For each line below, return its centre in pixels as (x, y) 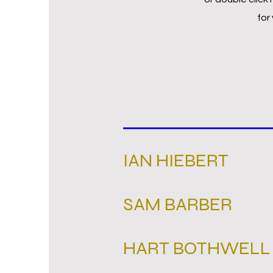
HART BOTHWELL (197, 248)
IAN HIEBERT (176, 160)
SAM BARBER (178, 204)
